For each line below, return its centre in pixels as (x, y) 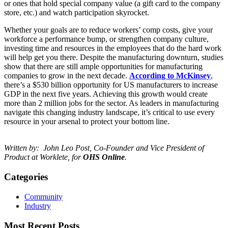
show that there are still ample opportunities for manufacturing (103, 67)
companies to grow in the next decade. (67, 76)
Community (44, 196)
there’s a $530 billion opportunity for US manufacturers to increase (111, 85)
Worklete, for (61, 157)
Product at (22, 157)
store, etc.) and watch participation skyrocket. (78, 13)
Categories (26, 177)
